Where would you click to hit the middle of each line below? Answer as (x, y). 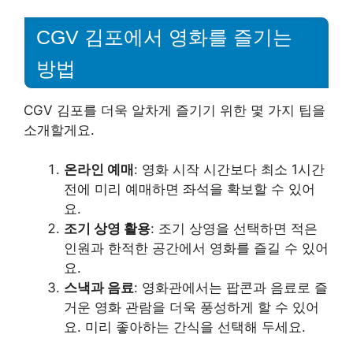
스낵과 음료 (99, 288)
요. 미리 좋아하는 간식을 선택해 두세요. (185, 327)
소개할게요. (59, 130)
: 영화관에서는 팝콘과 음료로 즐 (231, 288)
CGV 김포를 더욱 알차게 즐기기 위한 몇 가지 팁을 (175, 110)
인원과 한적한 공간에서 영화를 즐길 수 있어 (196, 249)
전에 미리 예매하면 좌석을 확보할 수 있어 (190, 190)
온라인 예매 (99, 170)
